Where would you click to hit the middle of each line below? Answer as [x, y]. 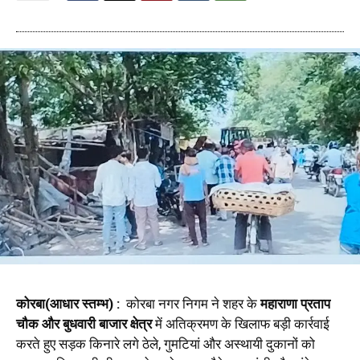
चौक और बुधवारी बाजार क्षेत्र [84, 324]
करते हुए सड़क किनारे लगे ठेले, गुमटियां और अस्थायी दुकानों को [166, 344]
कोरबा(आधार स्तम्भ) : [70, 304]
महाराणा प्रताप [295, 304]
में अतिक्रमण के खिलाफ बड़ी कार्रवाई [241, 324]
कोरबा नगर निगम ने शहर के [192, 304]
